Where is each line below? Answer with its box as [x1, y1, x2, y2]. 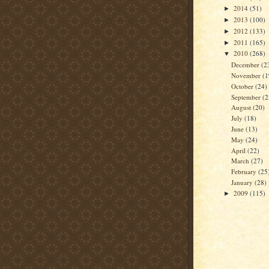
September [231, 92, 263, 101]
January [231, 177, 255, 187]
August [231, 103, 253, 112]
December [231, 60, 262, 70]
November [231, 71, 263, 80]
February [231, 167, 259, 177]
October [231, 81, 256, 91]
